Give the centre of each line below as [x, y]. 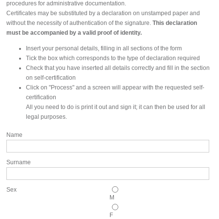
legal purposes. [47, 117]
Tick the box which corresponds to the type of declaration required [113, 58]
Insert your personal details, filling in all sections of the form [104, 48]
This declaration [175, 23]
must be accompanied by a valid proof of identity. [74, 33]
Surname [19, 162]
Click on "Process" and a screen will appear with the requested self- [115, 88]
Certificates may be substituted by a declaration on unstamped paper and [103, 13]
